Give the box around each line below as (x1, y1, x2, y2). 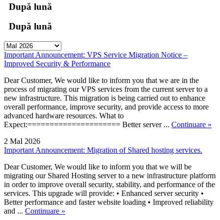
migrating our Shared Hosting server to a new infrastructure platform (4, 171, 216, 180)
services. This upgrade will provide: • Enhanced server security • (4, 189, 204, 197)
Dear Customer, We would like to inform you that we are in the (4, 76, 199, 84)
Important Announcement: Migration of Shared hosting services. (4, 145, 202, 154)
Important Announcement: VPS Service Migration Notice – (4, 50, 188, 59)
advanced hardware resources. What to (4, 111, 124, 120)
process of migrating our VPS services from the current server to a (4, 84, 208, 93)
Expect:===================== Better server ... (4, 120, 171, 129)
